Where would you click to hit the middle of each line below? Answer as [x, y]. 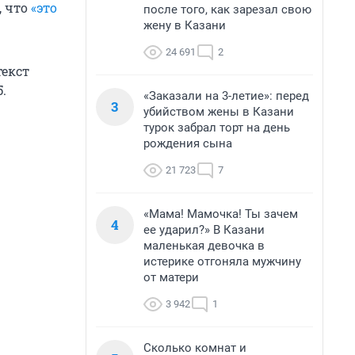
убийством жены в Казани [219, 112]
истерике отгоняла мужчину [222, 261]
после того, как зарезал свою [227, 10]
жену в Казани [185, 25]
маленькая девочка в [204, 246]
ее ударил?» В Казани [204, 230]
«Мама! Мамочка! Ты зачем [221, 214]
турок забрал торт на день [217, 128]
